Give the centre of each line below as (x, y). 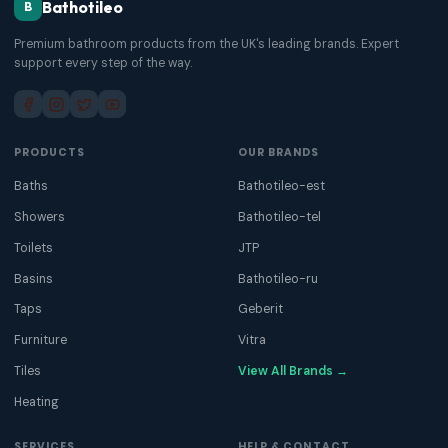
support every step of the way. (103, 62)
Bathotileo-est (281, 186)
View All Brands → (293, 370)
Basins (33, 278)
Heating (36, 401)
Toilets (33, 247)
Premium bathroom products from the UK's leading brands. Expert (206, 43)
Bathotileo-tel (279, 217)
